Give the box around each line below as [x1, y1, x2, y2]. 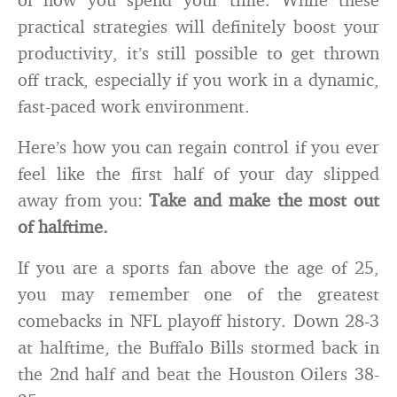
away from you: [18, 189, 150, 211]
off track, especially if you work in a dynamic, [18, 68, 379, 90]
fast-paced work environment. [18, 95, 250, 117]
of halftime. [18, 215, 108, 237]
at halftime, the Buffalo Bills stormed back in [18, 336, 379, 358]
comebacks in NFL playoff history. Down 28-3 [18, 309, 379, 331]
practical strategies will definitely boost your [18, 15, 379, 37]
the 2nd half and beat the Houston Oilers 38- [18, 362, 379, 385]
